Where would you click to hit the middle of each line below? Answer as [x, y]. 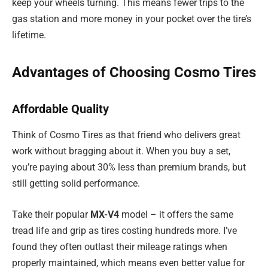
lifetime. [29, 35]
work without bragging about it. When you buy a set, [121, 151]
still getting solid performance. [76, 184]
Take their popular [51, 215]
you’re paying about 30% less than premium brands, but [129, 167]
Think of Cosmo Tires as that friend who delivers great [126, 135]
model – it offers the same [176, 215]
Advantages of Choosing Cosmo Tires [134, 73]
